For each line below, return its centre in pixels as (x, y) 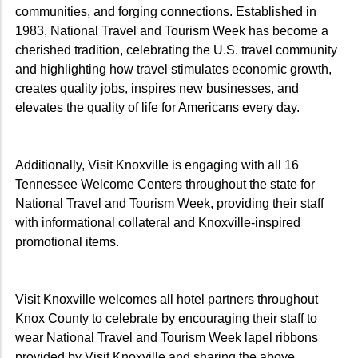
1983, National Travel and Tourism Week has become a (172, 30)
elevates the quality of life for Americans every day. (157, 107)
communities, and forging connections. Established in (166, 11)
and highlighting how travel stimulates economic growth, (173, 69)
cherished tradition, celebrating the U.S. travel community (176, 50)
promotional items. (67, 241)
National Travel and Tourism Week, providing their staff (169, 203)
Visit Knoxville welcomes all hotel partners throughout (167, 299)
